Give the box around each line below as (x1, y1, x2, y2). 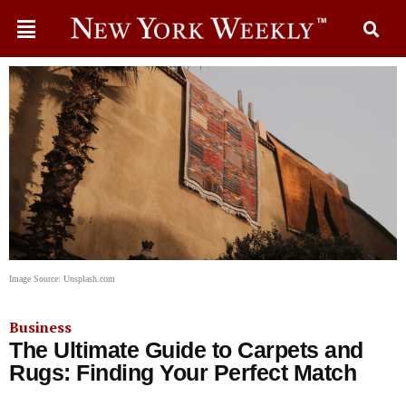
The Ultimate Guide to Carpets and (9, 337, 363, 362)
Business (9, 317, 72, 337)
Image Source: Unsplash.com (9, 274, 115, 284)
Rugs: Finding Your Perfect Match (9, 360, 356, 385)
